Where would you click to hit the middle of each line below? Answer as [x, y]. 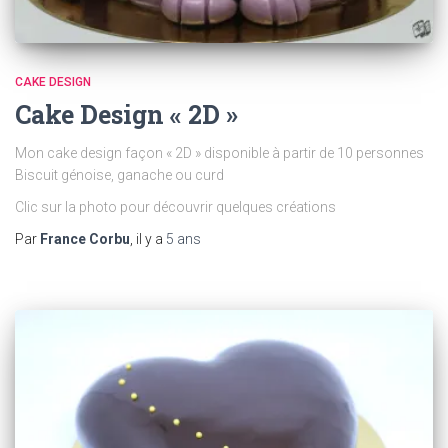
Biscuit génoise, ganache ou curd [119, 175]
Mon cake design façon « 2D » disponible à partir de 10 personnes [219, 153]
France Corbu [85, 239]
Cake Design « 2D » [126, 115]
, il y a [148, 239]
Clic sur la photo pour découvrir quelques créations [175, 207]
